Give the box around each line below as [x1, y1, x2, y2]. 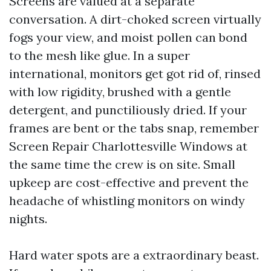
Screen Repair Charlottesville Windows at [9, 139, 247, 154]
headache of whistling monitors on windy [9, 193, 245, 208]
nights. [9, 211, 47, 226]
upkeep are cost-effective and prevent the [9, 175, 249, 190]
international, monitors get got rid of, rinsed [9, 66, 261, 81]
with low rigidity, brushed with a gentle [9, 84, 231, 99]
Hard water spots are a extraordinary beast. [9, 247, 259, 263]
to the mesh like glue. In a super [9, 48, 190, 63]
